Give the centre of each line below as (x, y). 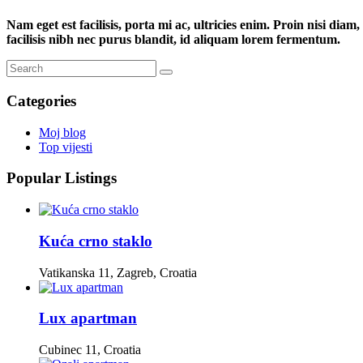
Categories (41, 100)
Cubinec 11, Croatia (90, 349)
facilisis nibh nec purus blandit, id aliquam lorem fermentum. (173, 40)
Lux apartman (88, 318)
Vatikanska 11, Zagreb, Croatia (118, 272)
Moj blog (62, 132)
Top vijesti (66, 147)
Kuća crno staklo (96, 241)
